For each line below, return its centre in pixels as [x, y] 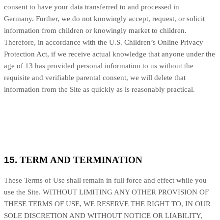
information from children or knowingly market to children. [95, 30]
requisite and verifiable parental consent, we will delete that [95, 78]
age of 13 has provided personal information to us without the [99, 66]
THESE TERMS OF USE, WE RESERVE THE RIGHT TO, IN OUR [107, 204]
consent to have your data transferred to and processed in [92, 7]
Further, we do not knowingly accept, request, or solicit [119, 19]
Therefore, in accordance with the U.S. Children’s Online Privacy [104, 42]
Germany [18, 19]
